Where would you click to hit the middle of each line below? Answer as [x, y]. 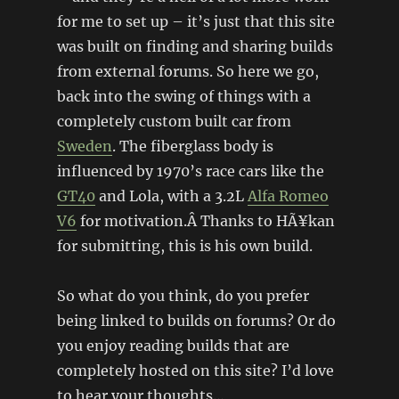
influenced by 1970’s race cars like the [190, 171]
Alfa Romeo [288, 196]
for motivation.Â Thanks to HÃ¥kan [205, 221]
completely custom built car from [174, 122]
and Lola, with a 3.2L [171, 196]
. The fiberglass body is [192, 147]
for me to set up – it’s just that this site [195, 22]
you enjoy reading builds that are [173, 346]
